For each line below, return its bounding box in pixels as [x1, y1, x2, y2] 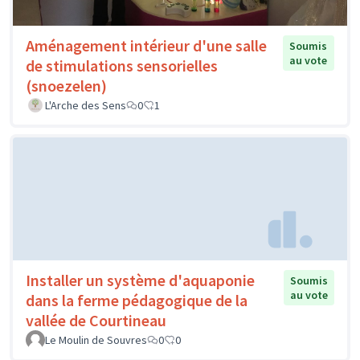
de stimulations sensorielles [26, 55, 218, 76]
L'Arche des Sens [45, 97, 126, 112]
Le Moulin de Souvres [45, 333, 147, 348]
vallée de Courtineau [26, 310, 166, 331]
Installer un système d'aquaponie [26, 270, 255, 291]
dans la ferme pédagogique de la [26, 290, 247, 311]
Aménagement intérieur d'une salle [26, 35, 267, 55]
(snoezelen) [26, 75, 107, 96]
